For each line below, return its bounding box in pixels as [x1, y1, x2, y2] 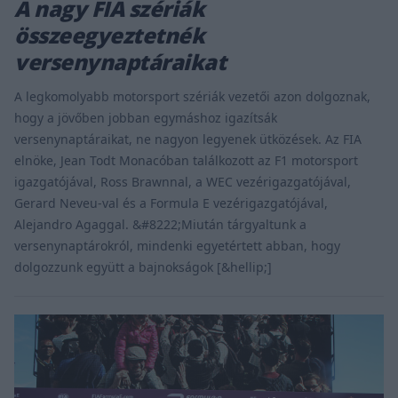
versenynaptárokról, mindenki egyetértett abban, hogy [14, 237, 340, 255]
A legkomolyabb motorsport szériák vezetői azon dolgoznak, [14, 88, 370, 106]
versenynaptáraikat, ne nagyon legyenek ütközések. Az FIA [14, 131, 362, 148]
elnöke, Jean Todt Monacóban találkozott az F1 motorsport [14, 152, 358, 170]
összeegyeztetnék [14, 20, 205, 51]
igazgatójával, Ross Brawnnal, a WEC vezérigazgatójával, [14, 173, 351, 191]
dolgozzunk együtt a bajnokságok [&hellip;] [14, 259, 272, 276]
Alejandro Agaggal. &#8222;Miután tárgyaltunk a [14, 216, 306, 234]
